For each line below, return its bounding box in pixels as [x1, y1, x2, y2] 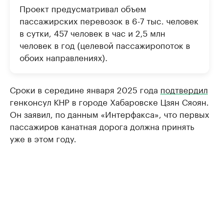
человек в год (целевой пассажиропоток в [20, 38, 190, 51]
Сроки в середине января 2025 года [10, 82, 160, 95]
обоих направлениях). [20, 50, 108, 63]
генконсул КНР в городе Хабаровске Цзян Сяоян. [10, 94, 209, 108]
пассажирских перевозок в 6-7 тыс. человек [20, 13, 198, 26]
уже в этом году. [10, 131, 76, 144]
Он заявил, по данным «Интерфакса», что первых [10, 107, 209, 120]
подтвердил [160, 82, 208, 95]
